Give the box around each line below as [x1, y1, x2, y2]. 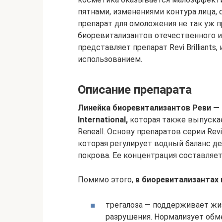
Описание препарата [78, 83, 192, 97]
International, [78, 115, 128, 124]
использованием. [78, 55, 142, 64]
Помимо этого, [78, 175, 135, 184]
